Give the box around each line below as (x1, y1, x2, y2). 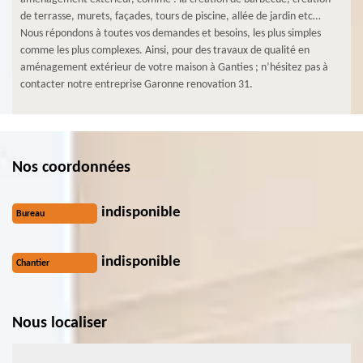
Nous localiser (12, 314, 107, 331)
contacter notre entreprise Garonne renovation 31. (20, 78, 253, 91)
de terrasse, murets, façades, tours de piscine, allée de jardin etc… (20, 10, 321, 23)
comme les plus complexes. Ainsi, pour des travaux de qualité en (20, 44, 310, 57)
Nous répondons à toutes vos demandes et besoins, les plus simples (20, 27, 321, 40)
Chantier (16, 258, 49, 268)
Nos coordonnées (12, 159, 130, 176)
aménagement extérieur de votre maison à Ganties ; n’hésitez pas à (20, 61, 328, 74)
